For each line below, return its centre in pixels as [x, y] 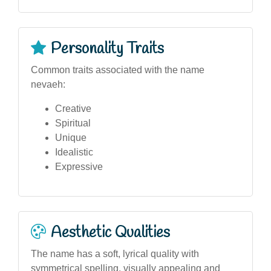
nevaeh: [48, 84]
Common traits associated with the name [118, 70]
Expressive [79, 166]
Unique [71, 137]
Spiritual [73, 123]
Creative [73, 108]
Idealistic [74, 152]
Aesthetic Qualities [110, 233]
